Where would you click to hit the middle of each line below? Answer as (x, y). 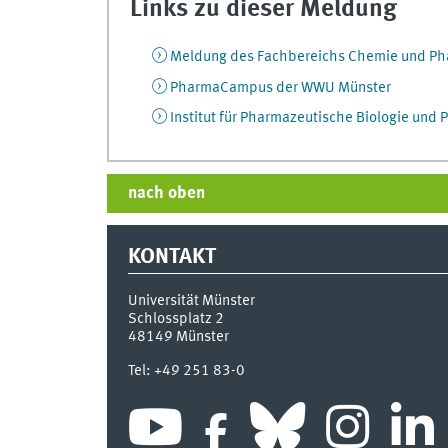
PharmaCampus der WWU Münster (280, 87)
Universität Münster (191, 301)
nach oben (166, 194)
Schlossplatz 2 (175, 319)
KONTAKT (171, 256)
